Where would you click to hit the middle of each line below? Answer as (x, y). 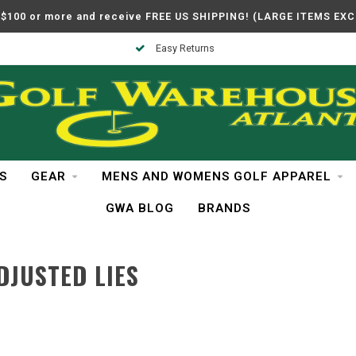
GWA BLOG (140, 208)
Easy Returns (184, 48)
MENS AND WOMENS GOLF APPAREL (216, 176)
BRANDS (224, 208)
